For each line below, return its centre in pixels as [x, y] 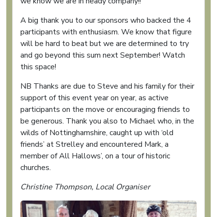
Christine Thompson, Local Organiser [85, 187]
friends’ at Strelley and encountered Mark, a [94, 144]
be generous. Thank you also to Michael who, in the [107, 121]
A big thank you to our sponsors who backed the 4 [106, 20]
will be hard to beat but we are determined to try [105, 44]
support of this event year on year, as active [94, 98]
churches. [36, 168]
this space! [38, 67]
